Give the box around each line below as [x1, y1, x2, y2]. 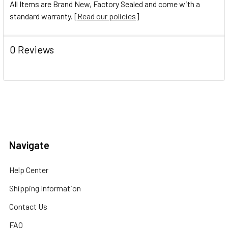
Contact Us [9, 201, 47, 211]
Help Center [9, 164, 48, 175]
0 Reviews [10, 43, 54, 55]
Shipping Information [9, 183, 81, 193]
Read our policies [77, 11, 136, 21]
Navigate [9, 138, 49, 151]
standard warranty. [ [10, 11, 77, 21]
